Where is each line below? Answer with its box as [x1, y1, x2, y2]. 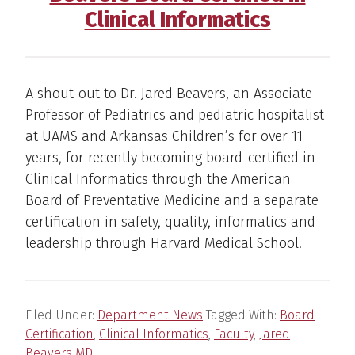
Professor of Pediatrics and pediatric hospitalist [25, 105, 324, 124]
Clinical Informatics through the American [25, 170, 291, 188]
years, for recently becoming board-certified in [25, 148, 315, 166]
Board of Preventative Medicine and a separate [25, 191, 319, 209]
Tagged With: [206, 307, 280, 323]
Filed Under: [25, 307, 97, 323]
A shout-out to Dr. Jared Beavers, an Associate [25, 84, 312, 102]
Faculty [214, 326, 254, 342]
